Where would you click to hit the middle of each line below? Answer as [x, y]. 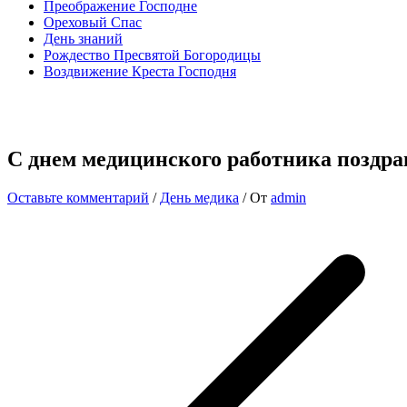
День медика [199, 197]
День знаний [83, 38]
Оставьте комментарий [78, 197]
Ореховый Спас [93, 22]
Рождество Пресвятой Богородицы [152, 55]
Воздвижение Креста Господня [140, 71]
